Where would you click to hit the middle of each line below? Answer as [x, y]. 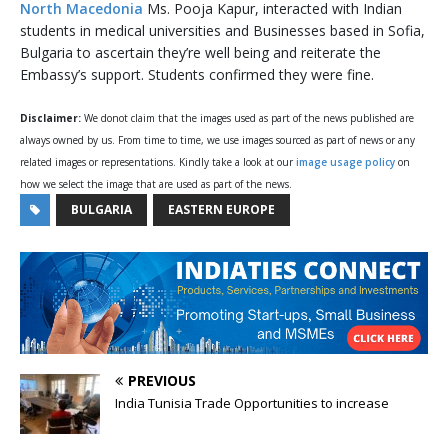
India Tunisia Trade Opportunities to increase [252, 403]
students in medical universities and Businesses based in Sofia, [222, 31]
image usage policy [345, 162]
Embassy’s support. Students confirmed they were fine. [197, 75]
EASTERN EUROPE [221, 210]
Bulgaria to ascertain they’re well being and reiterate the [200, 53]
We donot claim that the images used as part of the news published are [249, 118]
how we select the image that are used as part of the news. [156, 184]
